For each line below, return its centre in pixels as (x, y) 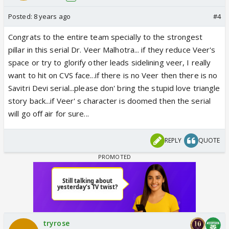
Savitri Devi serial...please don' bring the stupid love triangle (114, 88)
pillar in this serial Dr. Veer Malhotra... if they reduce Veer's (112, 49)
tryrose (56, 223)
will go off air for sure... (49, 113)
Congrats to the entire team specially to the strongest (106, 37)
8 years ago (52, 16)
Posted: (21, 16)
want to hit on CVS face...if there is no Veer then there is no (113, 75)
